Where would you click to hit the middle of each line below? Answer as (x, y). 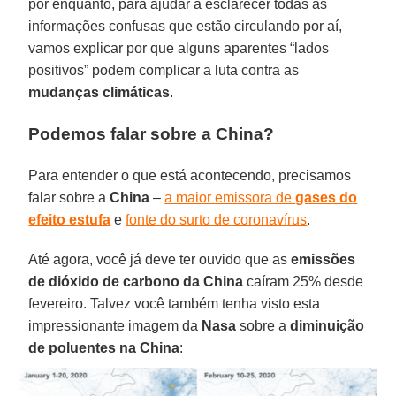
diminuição (327, 325)
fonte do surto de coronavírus (217, 219)
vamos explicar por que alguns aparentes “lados (179, 48)
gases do (327, 197)
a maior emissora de (230, 197)
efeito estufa (70, 219)
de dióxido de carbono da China (136, 281)
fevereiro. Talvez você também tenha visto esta (175, 303)
